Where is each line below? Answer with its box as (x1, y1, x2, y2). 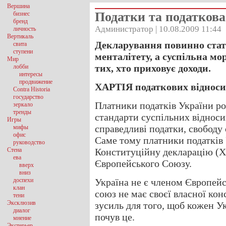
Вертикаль (7, 33, 33, 40)
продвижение (19, 78, 52, 85)
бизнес (13, 10, 30, 17)
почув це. (95, 211, 135, 222)
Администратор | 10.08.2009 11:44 (95, 24, 221, 34)
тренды (13, 108, 31, 116)
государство (13, 93, 43, 100)
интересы (19, 71, 42, 78)
